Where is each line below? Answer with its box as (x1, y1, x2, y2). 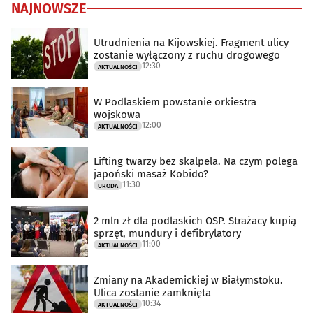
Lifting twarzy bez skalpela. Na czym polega (94, 154, 298, 168)
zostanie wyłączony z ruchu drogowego (94, 48, 280, 61)
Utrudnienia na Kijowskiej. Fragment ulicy (94, 36, 289, 49)
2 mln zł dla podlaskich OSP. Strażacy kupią (94, 214, 296, 227)
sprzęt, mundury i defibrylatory (94, 226, 241, 240)
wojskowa (94, 108, 140, 121)
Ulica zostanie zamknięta (94, 286, 211, 299)
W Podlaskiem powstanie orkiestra (94, 95, 256, 108)
